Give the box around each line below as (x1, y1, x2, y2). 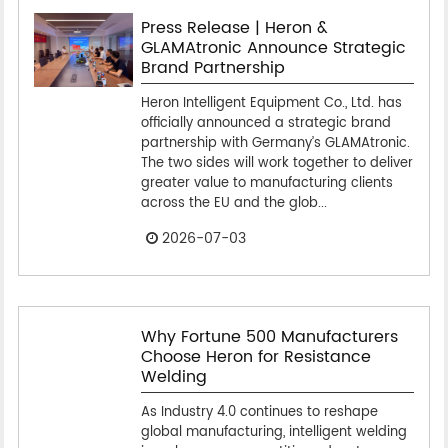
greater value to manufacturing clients (140, 172, 393, 194)
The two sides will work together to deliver (140, 152, 413, 174)
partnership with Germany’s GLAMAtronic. (140, 132, 410, 154)
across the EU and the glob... (140, 192, 327, 214)
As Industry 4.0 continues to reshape (140, 401, 378, 423)
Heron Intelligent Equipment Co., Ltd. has (140, 92, 402, 114)
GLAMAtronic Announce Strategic (140, 34, 406, 61)
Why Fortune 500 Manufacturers (140, 323, 398, 350)
